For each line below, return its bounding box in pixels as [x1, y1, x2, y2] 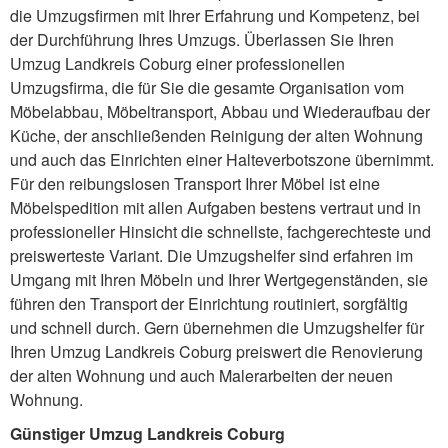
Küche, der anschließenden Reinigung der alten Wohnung [10, 124, 423, 148]
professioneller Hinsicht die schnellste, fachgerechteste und [10, 220, 431, 244]
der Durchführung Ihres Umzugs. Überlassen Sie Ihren [10, 28, 394, 52]
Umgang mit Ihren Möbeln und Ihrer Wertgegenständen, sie [10, 268, 428, 292]
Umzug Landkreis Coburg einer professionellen [10, 52, 345, 76]
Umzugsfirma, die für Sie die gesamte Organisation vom [10, 76, 404, 100]
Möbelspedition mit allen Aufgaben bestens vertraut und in [10, 196, 421, 220]
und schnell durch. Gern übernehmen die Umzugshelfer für [10, 316, 424, 340]
